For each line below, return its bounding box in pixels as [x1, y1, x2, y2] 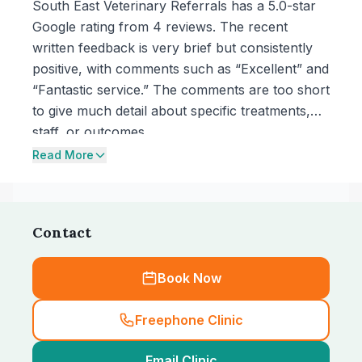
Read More [32, 148, 94, 162]
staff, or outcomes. [32, 124, 148, 140]
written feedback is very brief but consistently [32, 40, 313, 56]
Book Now [157, 270, 221, 286]
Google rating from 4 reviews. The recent [32, 19, 288, 35]
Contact [32, 223, 91, 242]
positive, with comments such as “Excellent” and [32, 61, 329, 77]
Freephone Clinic [135, 312, 243, 328]
